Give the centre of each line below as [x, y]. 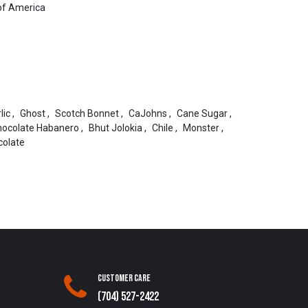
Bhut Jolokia [115, 128]
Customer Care [124, 278]
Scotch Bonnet [87, 113]
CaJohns [147, 113]
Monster [201, 128]
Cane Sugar [202, 113]
